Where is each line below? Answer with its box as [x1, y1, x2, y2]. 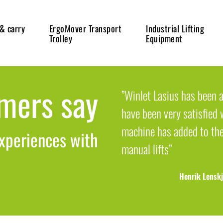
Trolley [49, 31, 73, 45]
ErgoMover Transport [49, 21, 122, 35]
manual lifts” [121, 140, 172, 158]
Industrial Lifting [146, 21, 205, 35]
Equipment [146, 31, 183, 45]
